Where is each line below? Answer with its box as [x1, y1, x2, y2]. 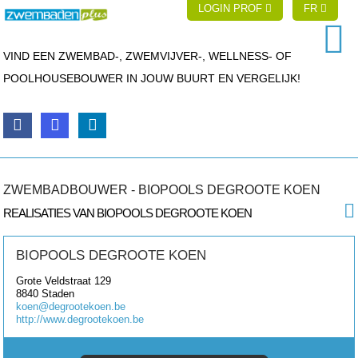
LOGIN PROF [198, 2, 266, 14]
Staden [42, 287, 75, 300]
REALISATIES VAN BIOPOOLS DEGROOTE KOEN [3, 205, 253, 220]
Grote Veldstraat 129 [16, 274, 112, 287]
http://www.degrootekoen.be [16, 312, 145, 325]
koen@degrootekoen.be [16, 300, 126, 312]
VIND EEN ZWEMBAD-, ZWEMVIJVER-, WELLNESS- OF [3, 50, 292, 62]
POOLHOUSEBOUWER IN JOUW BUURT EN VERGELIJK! [3, 72, 301, 85]
